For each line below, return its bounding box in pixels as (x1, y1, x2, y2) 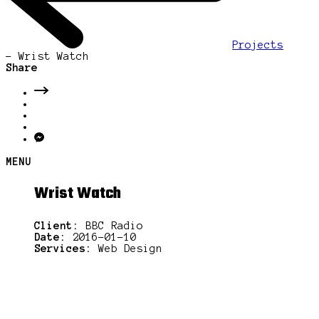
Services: (34, 243, 92, 255)
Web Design (92, 243, 162, 255)
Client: (34, 220, 79, 232)
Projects (232, 39, 284, 51)
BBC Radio (79, 220, 143, 232)
